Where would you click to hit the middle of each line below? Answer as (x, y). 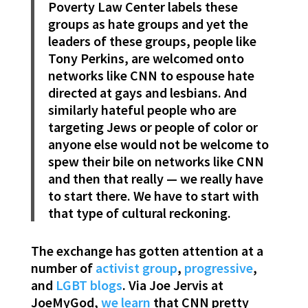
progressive (218, 268)
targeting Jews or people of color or (153, 127)
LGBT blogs (87, 285)
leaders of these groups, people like (152, 41)
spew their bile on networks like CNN (156, 162)
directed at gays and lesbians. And (147, 93)
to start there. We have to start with (153, 196)
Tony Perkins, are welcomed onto (146, 58)
